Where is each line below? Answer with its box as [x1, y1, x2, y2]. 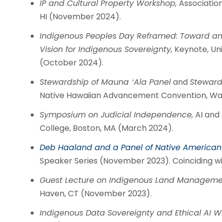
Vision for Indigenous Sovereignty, [39, 44, 172, 55]
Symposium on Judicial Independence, [39, 109, 193, 120]
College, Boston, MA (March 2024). [39, 122, 173, 134]
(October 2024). [39, 57, 104, 68]
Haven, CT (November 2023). [39, 188, 152, 199]
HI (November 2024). [39, 11, 121, 22]
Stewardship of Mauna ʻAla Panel [39, 76, 171, 88]
